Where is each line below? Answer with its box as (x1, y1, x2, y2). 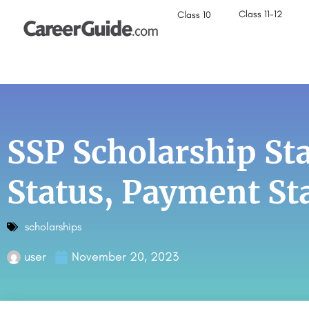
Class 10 (177, 9, 212, 21)
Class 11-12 (239, 8, 283, 20)
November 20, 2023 (72, 249, 179, 264)
